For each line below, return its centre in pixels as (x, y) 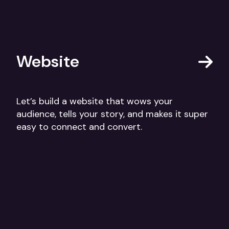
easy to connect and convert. (79, 127)
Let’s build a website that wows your (95, 101)
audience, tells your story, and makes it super (112, 114)
